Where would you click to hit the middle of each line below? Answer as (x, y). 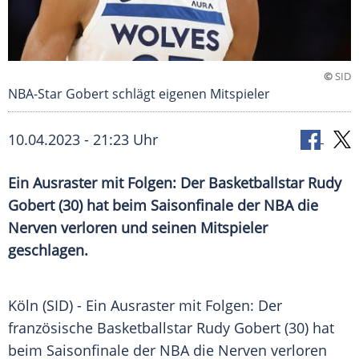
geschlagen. (48, 250)
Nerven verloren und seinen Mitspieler (138, 228)
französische (52, 328)
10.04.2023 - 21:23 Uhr (83, 140)
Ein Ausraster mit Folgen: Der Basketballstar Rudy (175, 183)
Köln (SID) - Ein (59, 306)
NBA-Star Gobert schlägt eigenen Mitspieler (139, 94)
